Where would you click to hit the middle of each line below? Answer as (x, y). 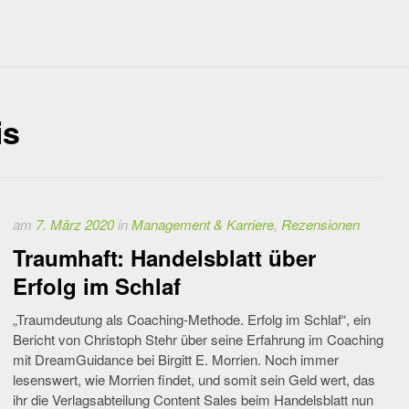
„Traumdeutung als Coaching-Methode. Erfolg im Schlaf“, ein (192, 319)
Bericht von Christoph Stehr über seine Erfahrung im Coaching (198, 339)
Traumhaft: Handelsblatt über (164, 257)
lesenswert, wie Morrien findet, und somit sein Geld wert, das (194, 379)
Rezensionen (320, 224)
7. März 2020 (75, 224)
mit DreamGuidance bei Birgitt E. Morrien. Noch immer (176, 359)
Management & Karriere (203, 224)
